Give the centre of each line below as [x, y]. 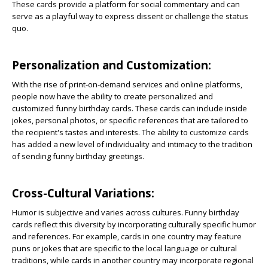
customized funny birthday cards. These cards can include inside [130, 108]
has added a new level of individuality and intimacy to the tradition [132, 144]
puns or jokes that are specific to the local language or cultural [124, 248]
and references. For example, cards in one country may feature [127, 236]
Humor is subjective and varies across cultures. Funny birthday [126, 212]
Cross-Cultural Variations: [85, 193]
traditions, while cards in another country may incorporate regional [133, 260]
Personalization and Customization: [113, 65]
